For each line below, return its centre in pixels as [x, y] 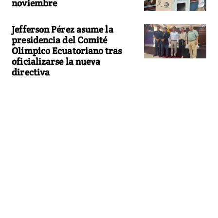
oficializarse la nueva [56, 61]
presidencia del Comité [60, 40]
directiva [31, 72]
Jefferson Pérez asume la [63, 29]
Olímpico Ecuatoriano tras [67, 50]
